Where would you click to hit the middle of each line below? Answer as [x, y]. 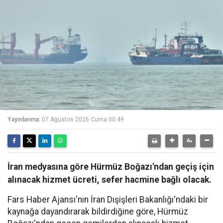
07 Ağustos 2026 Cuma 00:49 [83, 119]
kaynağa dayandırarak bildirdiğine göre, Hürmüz [98, 211]
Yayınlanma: [24, 119]
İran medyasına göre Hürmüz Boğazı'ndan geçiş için [111, 167]
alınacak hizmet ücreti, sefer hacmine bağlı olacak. [110, 179]
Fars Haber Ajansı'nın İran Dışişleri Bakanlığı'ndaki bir [108, 199]
